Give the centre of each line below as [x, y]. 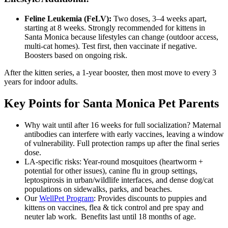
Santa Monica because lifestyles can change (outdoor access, [121, 37]
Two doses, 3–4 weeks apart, [159, 18]
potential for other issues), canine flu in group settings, [111, 170]
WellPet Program [66, 198]
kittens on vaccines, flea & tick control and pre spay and [114, 207]
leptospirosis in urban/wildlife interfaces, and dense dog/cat [119, 180]
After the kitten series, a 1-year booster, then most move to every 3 [110, 72]
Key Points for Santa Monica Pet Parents [111, 103]
